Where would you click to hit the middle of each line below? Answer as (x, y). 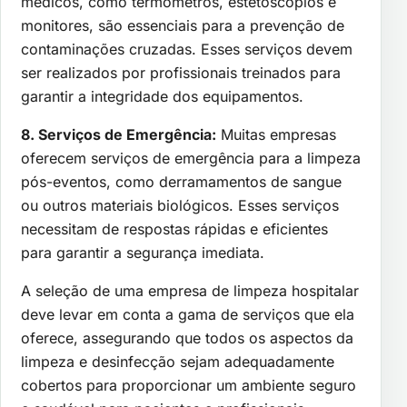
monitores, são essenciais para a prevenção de (183, 26)
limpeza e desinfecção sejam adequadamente (178, 362)
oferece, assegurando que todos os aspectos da (187, 338)
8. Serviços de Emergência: (119, 135)
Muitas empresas (276, 135)
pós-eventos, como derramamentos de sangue (181, 182)
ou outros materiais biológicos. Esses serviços (180, 206)
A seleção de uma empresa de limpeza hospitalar (190, 291)
